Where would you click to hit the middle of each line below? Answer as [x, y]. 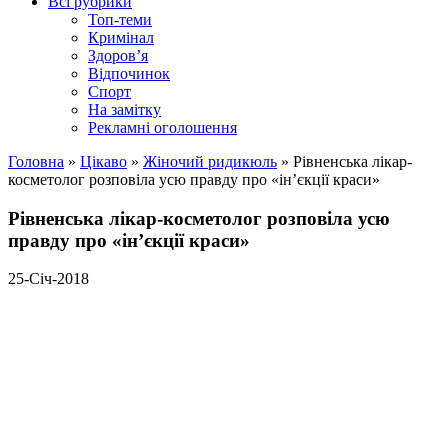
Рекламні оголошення [162, 127]
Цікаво [103, 161]
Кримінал [121, 37]
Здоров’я [118, 55]
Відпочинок [129, 73]
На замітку [124, 109]
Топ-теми [120, 19]
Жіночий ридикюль [210, 161]
